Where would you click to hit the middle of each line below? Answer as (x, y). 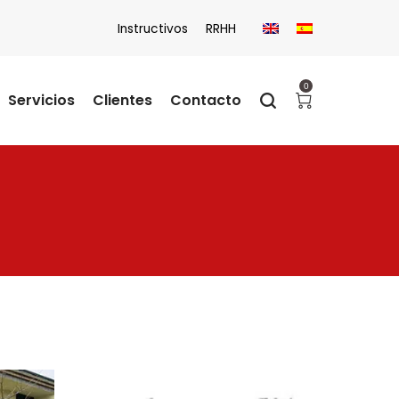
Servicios (41, 100)
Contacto (206, 100)
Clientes (122, 100)
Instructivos (153, 29)
